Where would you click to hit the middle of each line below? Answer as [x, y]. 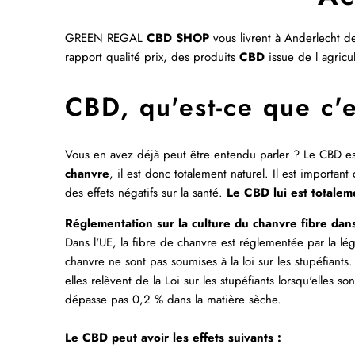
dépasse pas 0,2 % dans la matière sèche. [173, 299]
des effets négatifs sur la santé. [146, 192]
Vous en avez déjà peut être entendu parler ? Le [192, 154]
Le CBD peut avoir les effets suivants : [173, 337]
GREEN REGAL [106, 38]
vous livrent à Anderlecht [275, 38]
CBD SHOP [178, 38]
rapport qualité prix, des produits [152, 57]
